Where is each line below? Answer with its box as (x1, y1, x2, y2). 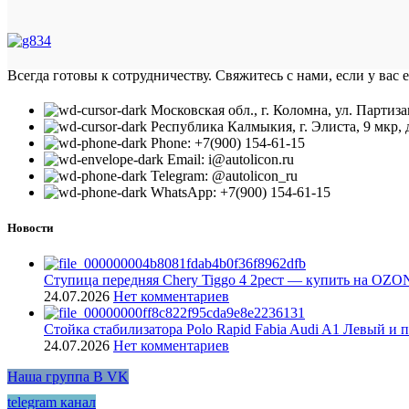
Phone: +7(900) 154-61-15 (151, 134, 305, 151)
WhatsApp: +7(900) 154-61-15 (151, 184, 330, 200)
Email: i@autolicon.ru (167, 151, 294, 167)
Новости (7, 220, 53, 235)
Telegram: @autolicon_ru (151, 167, 298, 184)
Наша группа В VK (7, 368, 129, 384)
